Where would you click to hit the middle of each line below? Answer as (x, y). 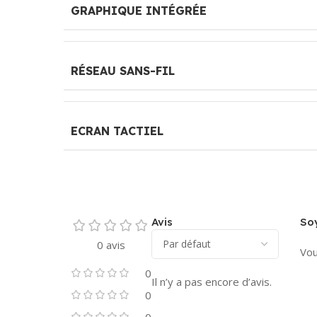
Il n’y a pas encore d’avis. (212, 281)
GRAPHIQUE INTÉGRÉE (139, 10)
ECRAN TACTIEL (117, 131)
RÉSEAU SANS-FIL (123, 70)
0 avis (111, 244)
